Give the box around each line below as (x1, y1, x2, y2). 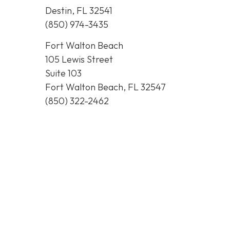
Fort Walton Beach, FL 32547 (45, 81, 166, 93)
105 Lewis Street (45, 53, 113, 66)
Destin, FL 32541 (45, 4, 112, 16)
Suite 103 (45, 67, 82, 80)
